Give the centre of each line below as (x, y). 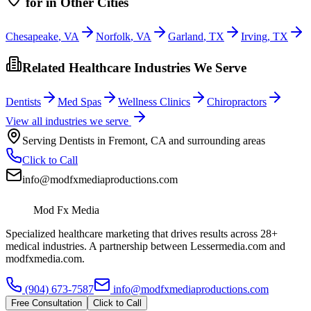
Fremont (127, 140)
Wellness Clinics (154, 101)
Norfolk (113, 36)
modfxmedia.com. (45, 258)
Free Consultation (47, 303)
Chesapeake (32, 36)
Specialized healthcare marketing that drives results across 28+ (142, 233)
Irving (254, 36)
